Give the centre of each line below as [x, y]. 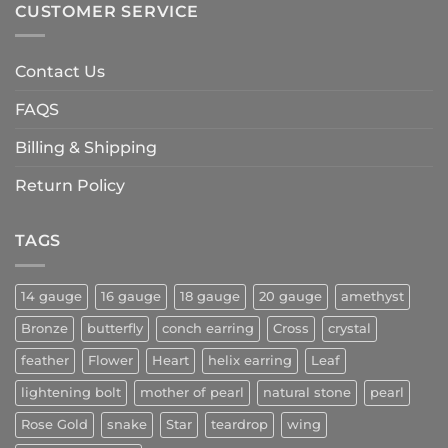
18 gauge [210, 296]
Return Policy [70, 186]
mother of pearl [192, 392]
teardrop [239, 424]
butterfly [115, 328]
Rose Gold [54, 424]
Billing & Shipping [86, 148]
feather [45, 360]
